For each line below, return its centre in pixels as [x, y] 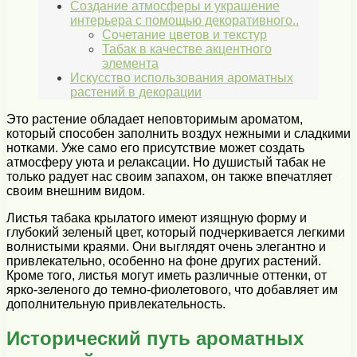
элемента [130, 64]
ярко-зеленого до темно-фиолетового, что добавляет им [172, 290]
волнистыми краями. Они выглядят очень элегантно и [166, 247]
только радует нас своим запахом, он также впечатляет [169, 177]
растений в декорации [136, 92]
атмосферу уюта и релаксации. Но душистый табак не [166, 163]
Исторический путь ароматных [155, 339]
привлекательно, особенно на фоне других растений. [164, 261]
